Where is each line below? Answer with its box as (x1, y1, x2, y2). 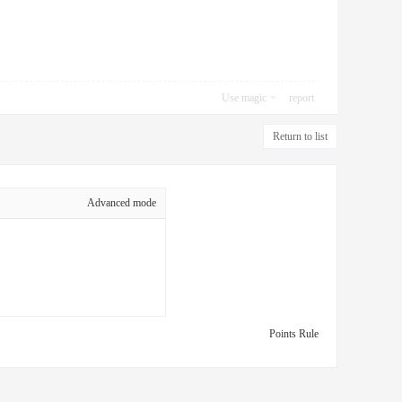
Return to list (273, 130, 328, 143)
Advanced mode (87, 197, 156, 209)
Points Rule (269, 328, 319, 340)
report (289, 92, 314, 104)
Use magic (222, 92, 267, 104)
